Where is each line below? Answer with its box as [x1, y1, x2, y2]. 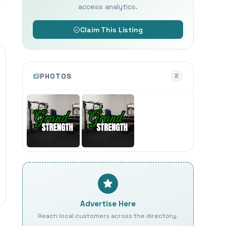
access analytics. [78, 2, 138, 11]
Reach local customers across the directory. [38, 211, 178, 220]
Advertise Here [80, 198, 136, 208]
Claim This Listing [80, 25, 143, 34]
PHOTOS [40, 71, 72, 81]
